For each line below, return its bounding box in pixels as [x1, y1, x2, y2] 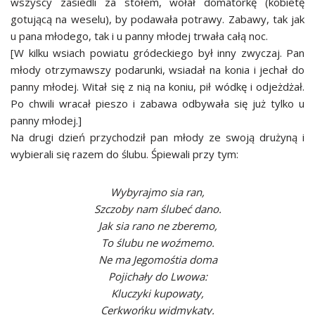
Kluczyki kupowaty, [111, 286, 204, 300]
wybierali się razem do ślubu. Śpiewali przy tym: [11, 147, 238, 161]
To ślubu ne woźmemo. [101, 236, 214, 250]
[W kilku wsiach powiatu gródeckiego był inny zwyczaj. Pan [11, 46, 304, 60]
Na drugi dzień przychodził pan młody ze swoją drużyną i [11, 130, 304, 144]
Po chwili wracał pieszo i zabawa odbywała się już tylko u [11, 96, 304, 110]
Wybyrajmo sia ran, [110, 185, 205, 199]
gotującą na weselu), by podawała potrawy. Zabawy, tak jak [11, 12, 304, 26]
